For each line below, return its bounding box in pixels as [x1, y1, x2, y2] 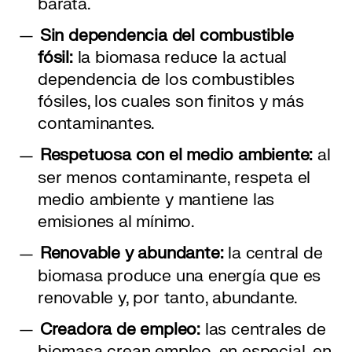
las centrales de [200, 318, 326, 340]
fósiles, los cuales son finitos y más [38, 91, 304, 113]
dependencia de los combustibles [38, 69, 295, 91]
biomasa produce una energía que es [38, 265, 321, 287]
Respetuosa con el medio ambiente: [39, 145, 318, 167]
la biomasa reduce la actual [72, 47, 288, 69]
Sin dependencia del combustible [39, 24, 294, 46]
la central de [228, 243, 323, 265]
